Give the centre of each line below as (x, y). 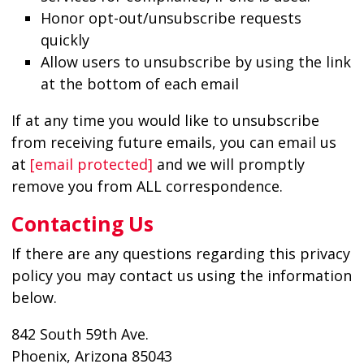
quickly (65, 39)
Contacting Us (82, 223)
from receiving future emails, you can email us (173, 142)
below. (34, 297)
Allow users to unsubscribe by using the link (195, 61)
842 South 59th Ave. (80, 334)
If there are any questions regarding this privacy (180, 253)
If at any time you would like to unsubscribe (165, 120)
